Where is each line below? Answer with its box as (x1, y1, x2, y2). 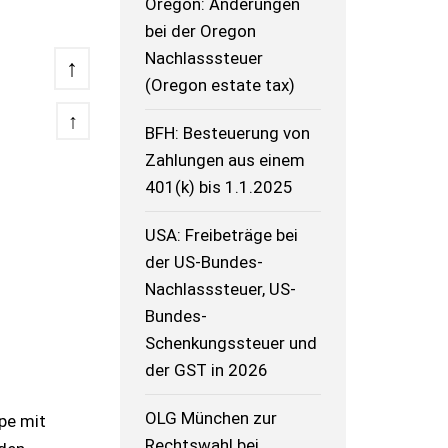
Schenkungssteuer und (145, 333, 318, 354)
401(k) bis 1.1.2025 (145, 177, 294, 198)
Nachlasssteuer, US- (145, 279, 297, 300)
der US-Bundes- (145, 252, 264, 273)
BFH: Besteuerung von (145, 123, 311, 144)
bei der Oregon (145, 21, 257, 42)
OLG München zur (145, 408, 278, 429)
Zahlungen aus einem (145, 150, 306, 171)
